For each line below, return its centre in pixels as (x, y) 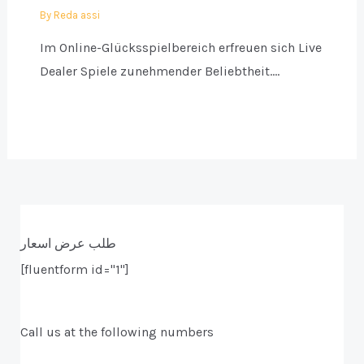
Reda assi (76, 15)
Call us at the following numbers (117, 332)
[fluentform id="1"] (74, 270)
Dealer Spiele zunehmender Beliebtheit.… (159, 71)
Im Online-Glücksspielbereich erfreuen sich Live (180, 47)
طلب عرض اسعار (68, 244)
